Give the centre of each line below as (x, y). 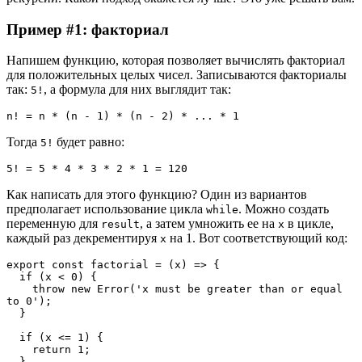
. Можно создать (284, 209)
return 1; (61, 350)
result (120, 225)
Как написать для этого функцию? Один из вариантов (157, 195)
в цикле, (309, 224)
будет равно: (89, 142)
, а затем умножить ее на (209, 224)
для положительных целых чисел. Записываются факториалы (177, 75)
